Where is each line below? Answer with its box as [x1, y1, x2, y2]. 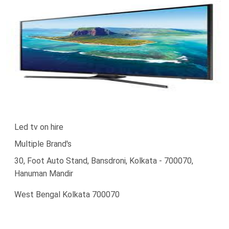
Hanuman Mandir [14, 168, 73, 178]
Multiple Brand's [14, 139, 72, 149]
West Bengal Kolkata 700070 [14, 189, 120, 199]
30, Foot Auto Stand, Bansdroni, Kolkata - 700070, [14, 155, 193, 166]
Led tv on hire [14, 122, 63, 132]
